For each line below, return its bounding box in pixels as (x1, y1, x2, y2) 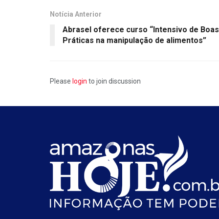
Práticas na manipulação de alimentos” (63, 35, 206, 45)
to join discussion (87, 77, 141, 85)
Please (50, 77, 72, 85)
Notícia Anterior (50, 10, 102, 18)
